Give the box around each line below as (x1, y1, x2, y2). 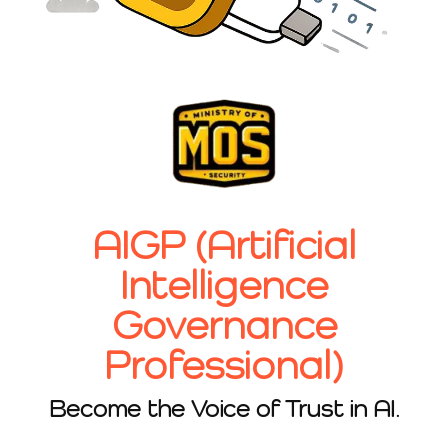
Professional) (103, 340, 345, 388)
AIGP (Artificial (92, 220, 356, 268)
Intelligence (120, 260, 328, 308)
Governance (111, 300, 337, 348)
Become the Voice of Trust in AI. (48, 394, 400, 423)
